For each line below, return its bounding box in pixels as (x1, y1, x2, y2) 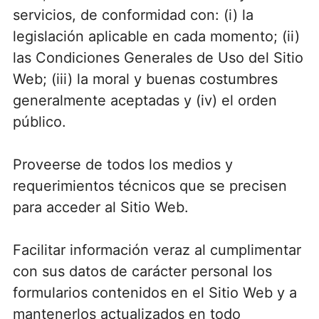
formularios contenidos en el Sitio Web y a (12, 283, 297, 301)
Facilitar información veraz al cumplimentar (12, 241, 301, 258)
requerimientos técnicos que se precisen (12, 177, 287, 194)
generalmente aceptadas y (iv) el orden (12, 91, 277, 109)
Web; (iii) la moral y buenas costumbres (12, 70, 278, 88)
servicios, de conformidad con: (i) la (12, 6, 253, 23)
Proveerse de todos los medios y (12, 155, 233, 173)
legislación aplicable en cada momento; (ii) (12, 27, 300, 45)
